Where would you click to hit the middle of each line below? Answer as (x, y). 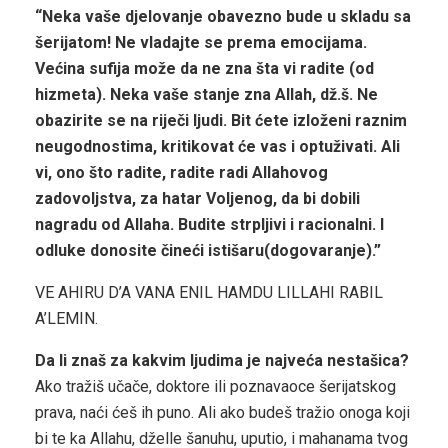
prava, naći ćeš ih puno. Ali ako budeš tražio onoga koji (222, 413)
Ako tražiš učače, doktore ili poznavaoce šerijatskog (215, 387)
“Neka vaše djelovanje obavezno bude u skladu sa (223, 17)
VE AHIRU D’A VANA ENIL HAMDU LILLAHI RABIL (209, 293)
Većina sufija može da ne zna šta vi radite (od (204, 69)
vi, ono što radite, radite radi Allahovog (181, 173)
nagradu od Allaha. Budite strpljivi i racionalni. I (209, 225)
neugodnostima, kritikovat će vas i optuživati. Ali (217, 147)
